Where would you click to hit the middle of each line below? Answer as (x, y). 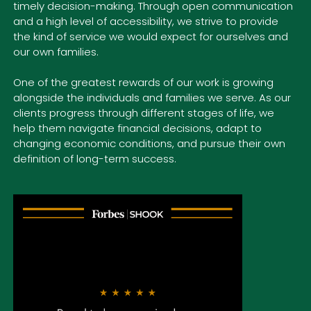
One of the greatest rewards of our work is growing (143, 82)
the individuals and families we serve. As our (178, 97)
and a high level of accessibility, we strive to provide (145, 21)
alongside (38, 97)
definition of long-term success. (94, 158)
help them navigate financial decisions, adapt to (137, 128)
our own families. (56, 51)
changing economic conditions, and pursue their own (149, 143)
